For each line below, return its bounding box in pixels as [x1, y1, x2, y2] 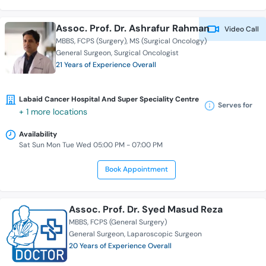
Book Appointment [104, 164, 168, 175]
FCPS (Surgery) [77, 36, 127, 46]
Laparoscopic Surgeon [127, 229, 202, 239]
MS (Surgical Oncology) [129, 36, 207, 46]
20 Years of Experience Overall [69, 241, 172, 251]
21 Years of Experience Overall [56, 60, 157, 70]
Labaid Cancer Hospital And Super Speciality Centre [19, 94, 199, 104]
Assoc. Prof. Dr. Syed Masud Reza [69, 203, 223, 216]
